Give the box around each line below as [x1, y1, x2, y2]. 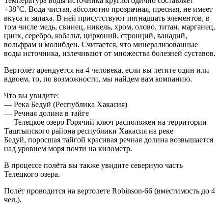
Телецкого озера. [4, 169, 62, 178]
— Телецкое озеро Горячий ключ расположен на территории [4, 117, 207, 126]
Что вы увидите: [4, 91, 61, 100]
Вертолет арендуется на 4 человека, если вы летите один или [4, 65, 209, 74]
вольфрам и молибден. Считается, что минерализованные [4, 40, 198, 49]
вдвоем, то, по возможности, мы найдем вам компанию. [4, 74, 192, 83]
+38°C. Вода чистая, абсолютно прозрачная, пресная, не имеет [4, 4, 213, 13]
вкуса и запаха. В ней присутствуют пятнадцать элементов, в [4, 13, 210, 22]
